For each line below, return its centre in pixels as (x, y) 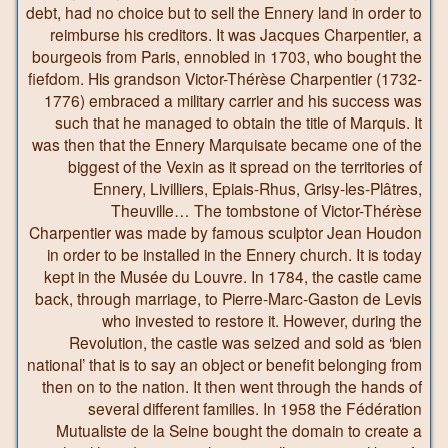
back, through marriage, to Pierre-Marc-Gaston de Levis (228, 297)
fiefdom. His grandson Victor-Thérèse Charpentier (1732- (225, 77)
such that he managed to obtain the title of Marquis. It (238, 121)
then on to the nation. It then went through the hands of (232, 385)
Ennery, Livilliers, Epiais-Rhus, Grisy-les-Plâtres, (257, 187)
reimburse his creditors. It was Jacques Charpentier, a (236, 33)
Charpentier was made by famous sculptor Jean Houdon (225, 231)
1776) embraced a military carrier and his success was (233, 99)
